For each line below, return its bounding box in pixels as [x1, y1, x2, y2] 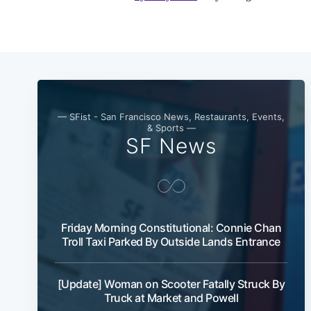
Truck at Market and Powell [104, 291, 238, 305]
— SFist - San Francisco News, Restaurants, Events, [58, 111, 285, 123]
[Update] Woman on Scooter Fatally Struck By [57, 277, 285, 292]
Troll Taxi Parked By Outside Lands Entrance [62, 235, 280, 249]
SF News [126, 133, 217, 159]
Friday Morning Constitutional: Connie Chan [61, 221, 281, 235]
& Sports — [146, 122, 196, 134]
